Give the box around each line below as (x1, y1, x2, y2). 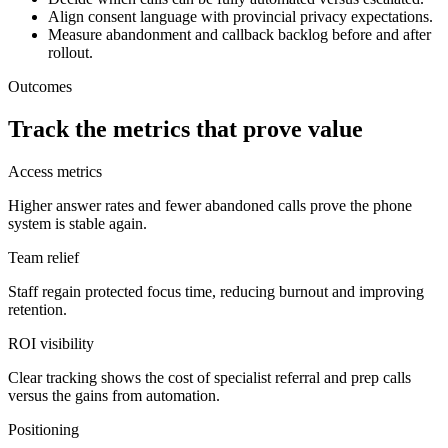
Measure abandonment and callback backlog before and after (48, 25, 431, 43)
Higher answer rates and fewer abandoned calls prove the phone (8, 196, 412, 214)
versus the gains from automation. (8, 386, 220, 404)
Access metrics (8, 162, 102, 180)
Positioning (8, 420, 79, 438)
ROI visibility (8, 334, 94, 352)
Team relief (8, 248, 79, 266)
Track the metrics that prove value (8, 115, 363, 142)
